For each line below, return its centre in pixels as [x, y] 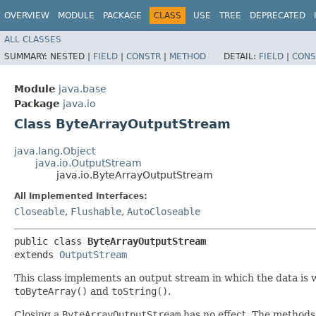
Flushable [96, 211]
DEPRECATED [278, 16]
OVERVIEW [27, 16]
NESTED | [72, 56]
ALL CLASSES [33, 39]
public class [51, 241]
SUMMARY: [27, 56]
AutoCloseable [164, 211]
